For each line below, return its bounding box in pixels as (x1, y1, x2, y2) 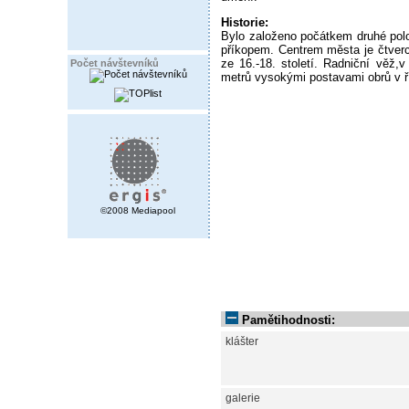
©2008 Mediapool (100, 205, 175, 215)
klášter (225, 335, 258, 347)
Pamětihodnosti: (242, 312, 335, 327)
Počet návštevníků (70, 58, 159, 68)
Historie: (221, 16, 268, 30)
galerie (225, 392, 260, 404)
